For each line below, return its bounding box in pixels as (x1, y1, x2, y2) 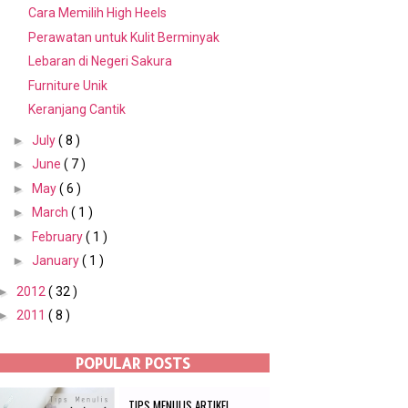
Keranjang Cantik (27, 102, 126, 117)
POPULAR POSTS (76, 352, 190, 372)
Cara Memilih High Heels (27, 5, 167, 21)
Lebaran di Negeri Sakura (27, 54, 172, 69)
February (31, 229, 86, 244)
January (31, 253, 82, 269)
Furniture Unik (27, 77, 107, 93)
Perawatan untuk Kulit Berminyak (27, 29, 219, 45)
